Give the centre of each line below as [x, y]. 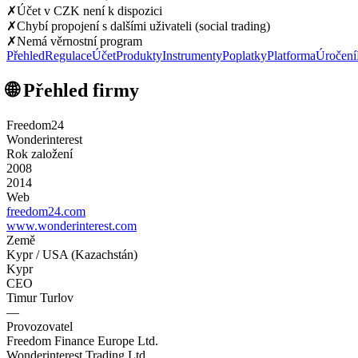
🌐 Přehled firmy [73, 90]
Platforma [291, 55]
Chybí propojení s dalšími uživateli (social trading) [143, 26]
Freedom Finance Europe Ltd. [82, 340]
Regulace [68, 55]
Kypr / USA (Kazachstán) [72, 254]
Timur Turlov [40, 297]
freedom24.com [46, 211]
